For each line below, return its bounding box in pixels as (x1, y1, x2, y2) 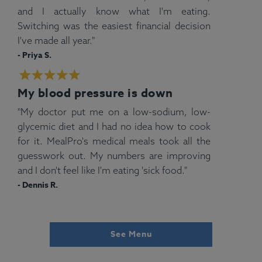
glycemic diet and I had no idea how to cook (18, 120, 211, 132)
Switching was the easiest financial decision (18, 19, 211, 32)
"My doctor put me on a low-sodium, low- (18, 106, 211, 118)
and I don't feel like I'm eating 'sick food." (18, 164, 187, 176)
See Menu (110, 228, 152, 240)
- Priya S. (18, 49, 51, 61)
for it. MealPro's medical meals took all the (18, 135, 211, 147)
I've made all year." (18, 34, 95, 46)
